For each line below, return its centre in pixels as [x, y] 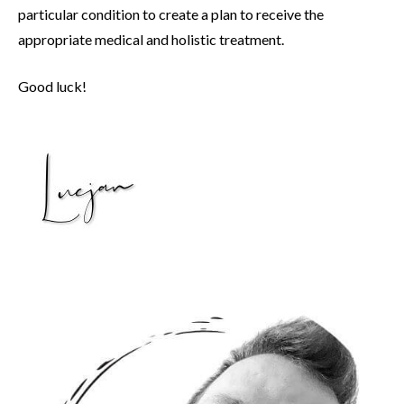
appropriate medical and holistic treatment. [151, 40]
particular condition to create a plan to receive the [171, 14]
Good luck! [52, 87]
